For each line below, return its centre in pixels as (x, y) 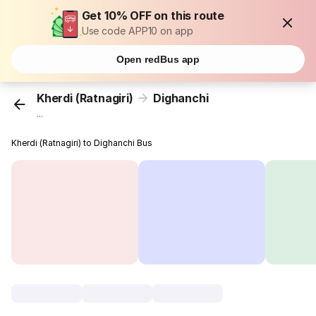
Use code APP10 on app (137, 31)
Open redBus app (158, 59)
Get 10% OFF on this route (153, 16)
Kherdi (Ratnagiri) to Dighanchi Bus (82, 143)
